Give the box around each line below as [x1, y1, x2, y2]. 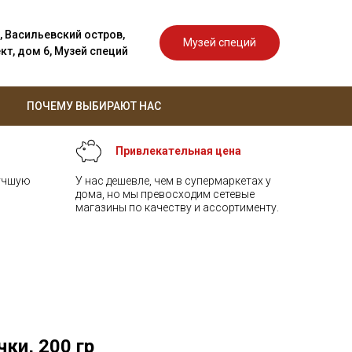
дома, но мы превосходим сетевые [75, 188, 255, 200]
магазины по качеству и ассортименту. [75, 201, 279, 214]
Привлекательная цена [115, 145, 241, 157]
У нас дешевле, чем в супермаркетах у [75, 174, 271, 187]
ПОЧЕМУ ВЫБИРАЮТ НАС [27, 100, 161, 112]
